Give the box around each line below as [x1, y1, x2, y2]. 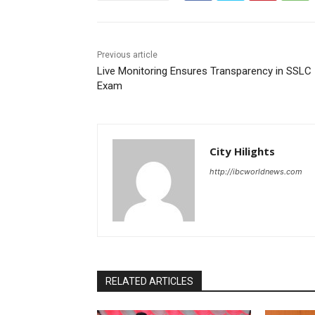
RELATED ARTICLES [105, 276, 193, 288]
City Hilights [210, 144, 275, 159]
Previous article [97, 50, 157, 60]
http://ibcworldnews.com [210, 167, 302, 177]
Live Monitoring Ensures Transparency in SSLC [97, 65, 311, 78]
